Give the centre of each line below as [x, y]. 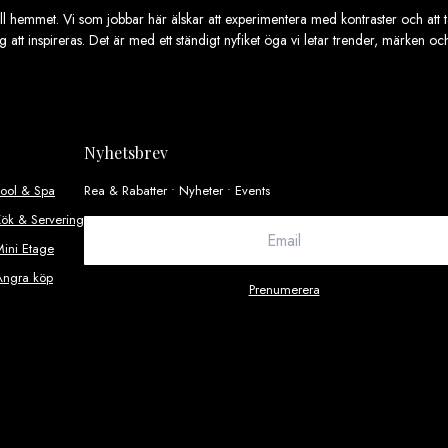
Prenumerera [284, 290]
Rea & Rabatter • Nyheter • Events [177, 191]
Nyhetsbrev [126, 153]
